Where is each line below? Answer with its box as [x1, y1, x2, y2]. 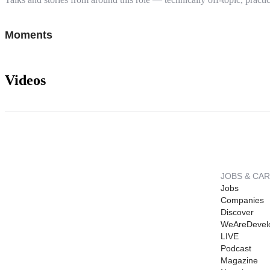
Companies [221, 195, 264, 205]
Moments [5, 28, 52, 41]
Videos [5, 72, 46, 88]
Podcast [221, 243, 251, 253]
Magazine [221, 255, 258, 265]
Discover [221, 207, 254, 217]
